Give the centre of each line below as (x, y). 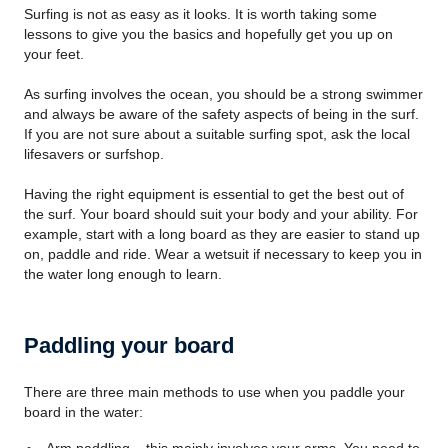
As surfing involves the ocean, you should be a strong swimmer (223, 94)
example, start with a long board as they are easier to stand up (222, 234)
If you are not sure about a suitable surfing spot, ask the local (217, 134)
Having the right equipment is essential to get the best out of (214, 194)
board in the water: (83, 412)
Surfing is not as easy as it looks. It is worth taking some (200, 14)
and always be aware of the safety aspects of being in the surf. (221, 114)
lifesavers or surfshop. (94, 154)
